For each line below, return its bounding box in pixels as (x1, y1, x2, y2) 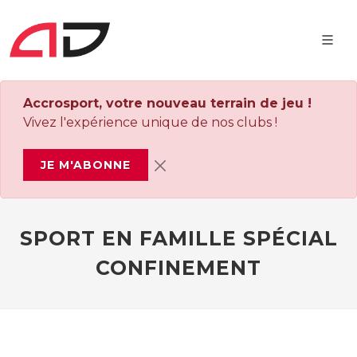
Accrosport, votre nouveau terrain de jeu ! (23, 96, 312, 111)
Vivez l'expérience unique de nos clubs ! (23, 115, 277, 130)
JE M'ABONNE (41, 158, 131, 172)
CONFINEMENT (96, 256, 261, 280)
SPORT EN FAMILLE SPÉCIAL (19, 226, 338, 250)
